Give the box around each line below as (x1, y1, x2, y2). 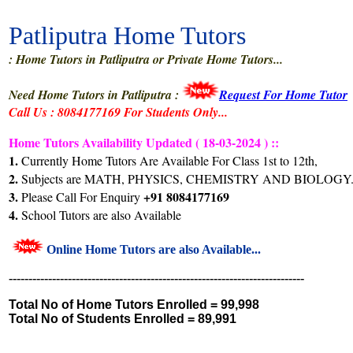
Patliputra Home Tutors (9, 21, 246, 50)
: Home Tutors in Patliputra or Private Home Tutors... (9, 50, 283, 68)
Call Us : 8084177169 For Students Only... (9, 103, 228, 121)
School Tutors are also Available (18, 206, 181, 223)
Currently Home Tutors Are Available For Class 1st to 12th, (18, 152, 318, 169)
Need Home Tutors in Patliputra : (9, 86, 182, 103)
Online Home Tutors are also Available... (46, 243, 261, 256)
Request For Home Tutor (219, 86, 347, 103)
